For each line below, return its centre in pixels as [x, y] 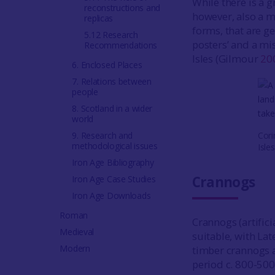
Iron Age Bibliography [113, 162]
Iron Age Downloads [111, 196]
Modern [75, 248]
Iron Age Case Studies [114, 179]
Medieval [77, 232]
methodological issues [115, 146]
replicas [99, 18]
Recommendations [121, 45]
